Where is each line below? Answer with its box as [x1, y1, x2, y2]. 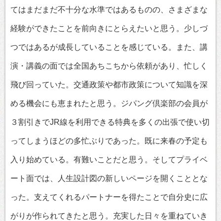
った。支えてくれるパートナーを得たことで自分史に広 [10, 193, 208, 201]
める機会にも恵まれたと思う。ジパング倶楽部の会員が [10, 99, 208, 108]
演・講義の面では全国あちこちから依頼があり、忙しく [10, 62, 208, 70]
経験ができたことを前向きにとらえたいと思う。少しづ [10, 24, 208, 33]
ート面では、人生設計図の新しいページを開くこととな [10, 174, 208, 183]
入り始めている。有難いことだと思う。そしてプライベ [10, 155, 208, 164]
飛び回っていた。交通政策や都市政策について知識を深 [10, 80, 208, 89]
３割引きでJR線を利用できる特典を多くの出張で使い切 [10, 118, 210, 126]
